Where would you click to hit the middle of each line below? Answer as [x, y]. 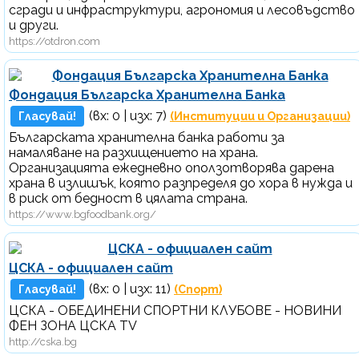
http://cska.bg [43, 341]
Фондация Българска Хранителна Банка [147, 95]
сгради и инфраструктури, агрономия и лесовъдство [182, 10]
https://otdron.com [54, 41]
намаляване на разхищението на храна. [133, 152]
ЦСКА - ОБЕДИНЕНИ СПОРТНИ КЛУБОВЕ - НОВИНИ [175, 310]
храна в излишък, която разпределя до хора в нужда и [181, 183]
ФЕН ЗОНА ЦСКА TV [73, 325]
